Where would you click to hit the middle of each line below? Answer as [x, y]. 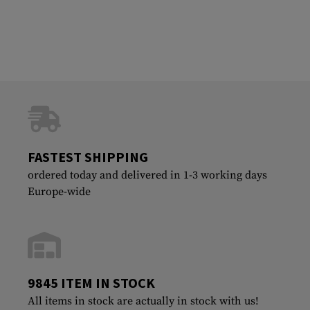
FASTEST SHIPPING [88, 156]
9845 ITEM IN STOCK [91, 282]
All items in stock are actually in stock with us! [143, 301]
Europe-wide [59, 191]
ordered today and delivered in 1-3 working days [147, 175]
